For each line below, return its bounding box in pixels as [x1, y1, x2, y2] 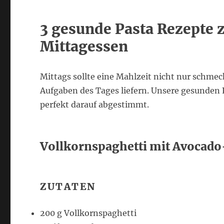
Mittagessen [40, 37, 128, 55]
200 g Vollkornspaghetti [40, 208, 137, 218]
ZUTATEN [40, 180, 96, 192]
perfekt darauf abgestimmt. [40, 99, 149, 109]
